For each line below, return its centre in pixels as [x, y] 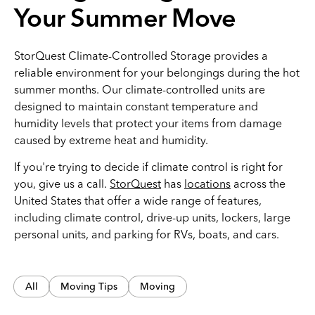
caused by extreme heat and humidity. [111, 140]
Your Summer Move [125, 20]
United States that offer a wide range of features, [138, 200]
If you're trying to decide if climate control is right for [148, 167]
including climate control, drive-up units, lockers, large [152, 217]
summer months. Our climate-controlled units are [140, 89]
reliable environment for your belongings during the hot [157, 72]
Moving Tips [89, 286]
